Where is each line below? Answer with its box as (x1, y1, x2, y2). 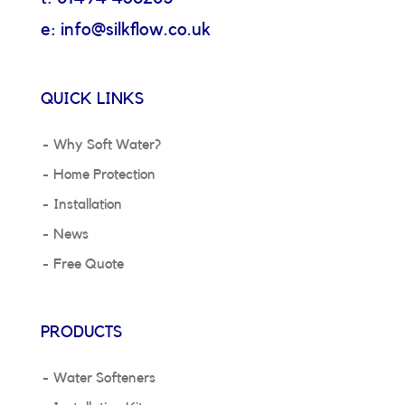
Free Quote (52, 257, 124, 272)
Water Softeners (52, 371, 155, 386)
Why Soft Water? (52, 137, 161, 153)
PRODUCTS (40, 324, 122, 341)
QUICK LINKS (40, 90, 144, 108)
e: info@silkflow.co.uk (40, 20, 211, 39)
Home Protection (52, 167, 155, 183)
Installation (52, 197, 122, 212)
